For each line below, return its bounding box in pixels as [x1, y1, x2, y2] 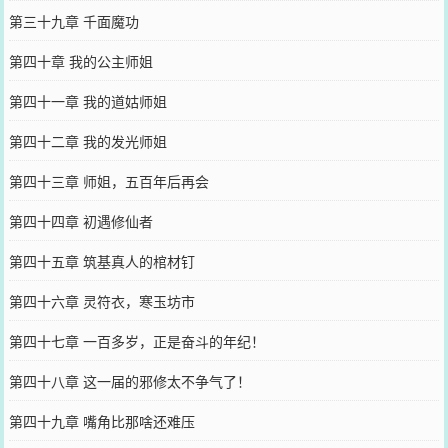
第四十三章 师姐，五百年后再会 [8, 170, 209, 191]
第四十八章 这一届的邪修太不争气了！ [8, 370, 251, 391]
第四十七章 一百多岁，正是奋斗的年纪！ [8, 330, 265, 351]
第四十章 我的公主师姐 [8, 50, 153, 71]
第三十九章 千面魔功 [8, 10, 139, 31]
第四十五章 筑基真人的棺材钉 [8, 250, 195, 271]
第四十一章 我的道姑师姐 [8, 90, 167, 111]
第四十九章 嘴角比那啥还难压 [8, 410, 195, 431]
